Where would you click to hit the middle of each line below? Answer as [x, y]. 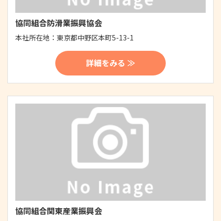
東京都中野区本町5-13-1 [95, 37]
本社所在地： [36, 37]
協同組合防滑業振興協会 [59, 22]
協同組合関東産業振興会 [59, 211]
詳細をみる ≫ [110, 63]
